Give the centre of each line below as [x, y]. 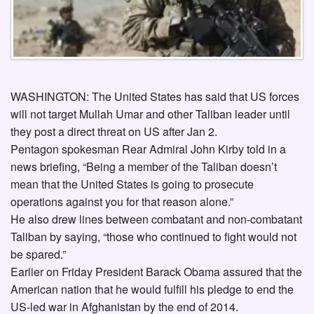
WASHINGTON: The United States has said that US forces [155, 97]
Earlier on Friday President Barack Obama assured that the [156, 272]
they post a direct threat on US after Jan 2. [114, 132]
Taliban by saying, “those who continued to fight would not [153, 237]
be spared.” [38, 254]
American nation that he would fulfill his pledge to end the [152, 289]
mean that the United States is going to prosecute [132, 184]
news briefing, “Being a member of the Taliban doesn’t [144, 167]
